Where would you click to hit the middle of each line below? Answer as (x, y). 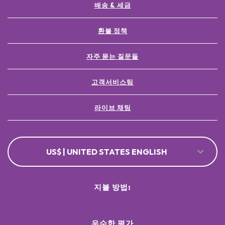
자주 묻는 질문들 (113, 57)
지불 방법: (113, 187)
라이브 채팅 (113, 108)
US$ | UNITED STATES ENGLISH (106, 152)
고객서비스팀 (113, 82)
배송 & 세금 (113, 5)
